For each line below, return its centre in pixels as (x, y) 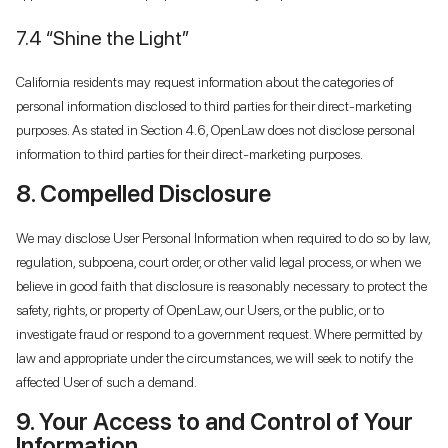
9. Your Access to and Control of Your (214, 421)
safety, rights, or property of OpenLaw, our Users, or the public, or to (200, 309)
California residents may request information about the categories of (205, 81)
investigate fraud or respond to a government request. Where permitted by (219, 333)
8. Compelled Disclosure (143, 193)
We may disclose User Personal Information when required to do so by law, (223, 237)
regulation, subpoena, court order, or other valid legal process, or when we (218, 261)
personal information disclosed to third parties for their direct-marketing (214, 105)
